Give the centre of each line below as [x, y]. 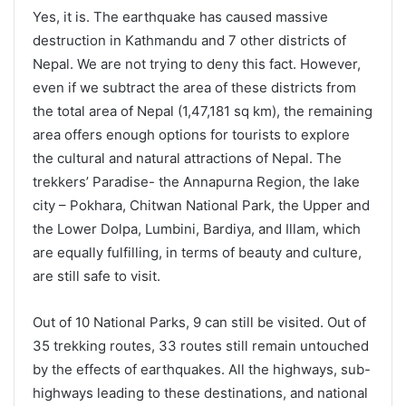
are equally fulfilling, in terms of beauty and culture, [197, 253]
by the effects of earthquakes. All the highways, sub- [202, 370]
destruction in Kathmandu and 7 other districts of [189, 41]
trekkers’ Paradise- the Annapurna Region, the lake [196, 182]
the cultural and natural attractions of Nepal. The [187, 159]
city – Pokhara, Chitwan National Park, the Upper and [201, 206]
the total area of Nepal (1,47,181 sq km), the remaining [203, 111]
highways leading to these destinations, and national [200, 393]
